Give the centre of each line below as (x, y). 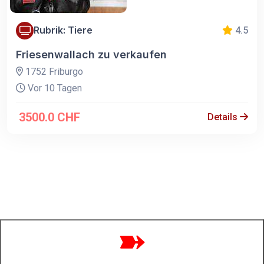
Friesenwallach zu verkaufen (91, 54)
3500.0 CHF (49, 117)
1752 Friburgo (53, 71)
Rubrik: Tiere (63, 30)
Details (224, 117)
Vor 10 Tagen (54, 88)
